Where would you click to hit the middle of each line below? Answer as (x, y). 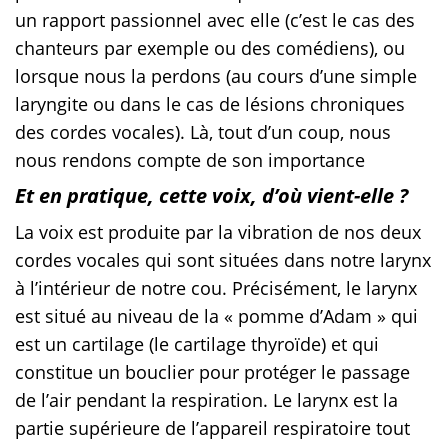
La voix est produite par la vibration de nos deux (218, 231)
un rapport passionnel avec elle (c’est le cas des (215, 19)
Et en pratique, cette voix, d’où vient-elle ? (214, 195)
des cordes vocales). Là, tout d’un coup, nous (203, 131)
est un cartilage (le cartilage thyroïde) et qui (197, 343)
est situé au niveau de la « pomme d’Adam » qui (216, 315)
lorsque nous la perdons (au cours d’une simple (216, 75)
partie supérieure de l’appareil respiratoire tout (212, 427)
